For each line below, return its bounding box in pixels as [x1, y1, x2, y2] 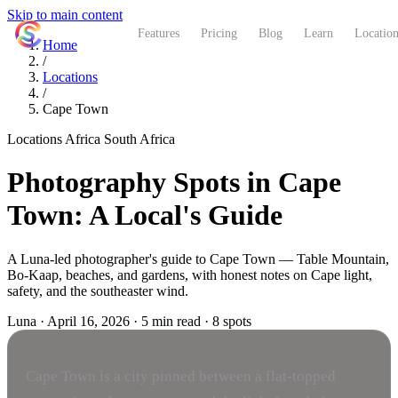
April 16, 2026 [47, 313, 130, 329]
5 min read [141, 313, 201, 329]
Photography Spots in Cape [7, 166, 341, 199]
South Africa [104, 131, 175, 147]
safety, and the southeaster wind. [7, 283, 188, 298]
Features [138, 27, 179, 40]
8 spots [212, 313, 251, 329]
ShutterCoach [43, 26, 127, 41]
